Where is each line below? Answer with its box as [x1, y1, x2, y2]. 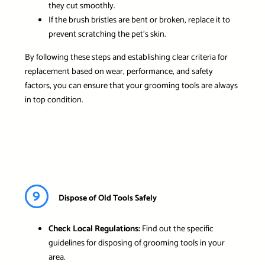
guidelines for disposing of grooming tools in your [48, 235, 225, 250]
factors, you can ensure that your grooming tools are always [24, 78, 238, 93]
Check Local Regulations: [48, 221, 140, 236]
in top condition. [24, 92, 83, 107]
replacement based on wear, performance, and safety [24, 64, 213, 79]
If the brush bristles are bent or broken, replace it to [48, 13, 230, 28]
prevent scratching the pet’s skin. [48, 27, 166, 42]
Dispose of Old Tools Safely [58, 192, 157, 206]
